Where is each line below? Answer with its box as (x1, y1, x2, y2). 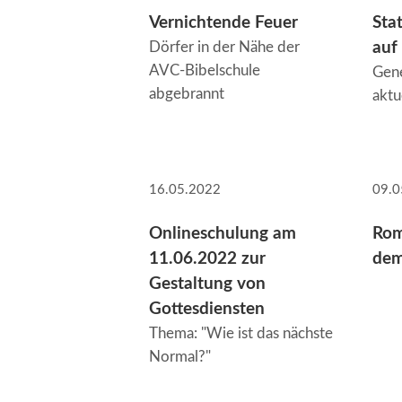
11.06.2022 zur (149, 249, 266, 267)
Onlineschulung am (149, 224, 296, 242)
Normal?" (149, 348, 211, 364)
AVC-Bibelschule (149, 63, 260, 79)
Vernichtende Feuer (149, 14, 298, 32)
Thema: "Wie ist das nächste (149, 325, 333, 341)
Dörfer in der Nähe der (149, 39, 300, 56)
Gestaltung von (149, 275, 266, 293)
